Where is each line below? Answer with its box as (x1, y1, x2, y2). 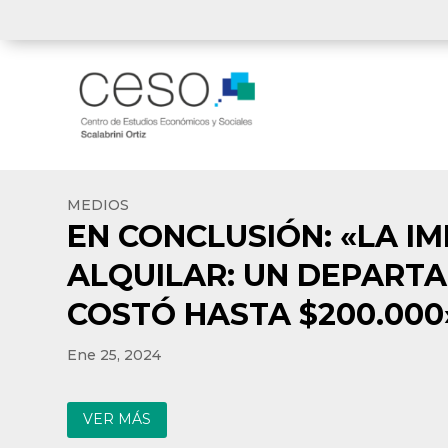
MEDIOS (67, 196, 130, 215)
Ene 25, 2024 (67, 346, 162, 365)
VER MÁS (83, 410, 152, 429)
